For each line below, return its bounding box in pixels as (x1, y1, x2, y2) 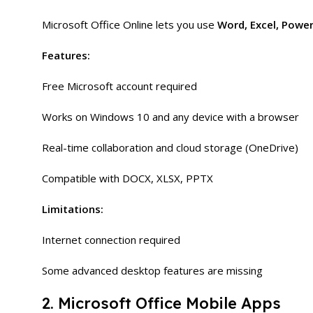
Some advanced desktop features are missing (42, 263, 263, 277)
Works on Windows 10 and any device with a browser (42, 110, 299, 124)
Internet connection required (42, 233, 180, 247)
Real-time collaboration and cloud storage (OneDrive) (42, 140, 298, 154)
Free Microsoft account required (42, 79, 197, 93)
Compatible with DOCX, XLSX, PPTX (42, 171, 213, 185)
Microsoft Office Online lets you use (42, 17, 217, 31)
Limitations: (42, 202, 103, 216)
